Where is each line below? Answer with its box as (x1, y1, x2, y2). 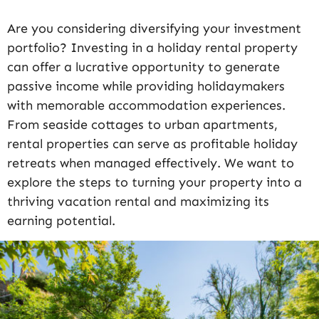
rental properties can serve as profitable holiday (7, 136, 298, 152)
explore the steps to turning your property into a (7, 174, 302, 190)
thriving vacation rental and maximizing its (7, 194, 269, 209)
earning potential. (7, 213, 115, 229)
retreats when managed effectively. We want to (7, 155, 294, 171)
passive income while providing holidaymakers (7, 78, 285, 94)
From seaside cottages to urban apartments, (7, 117, 278, 132)
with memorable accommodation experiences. (7, 98, 286, 113)
